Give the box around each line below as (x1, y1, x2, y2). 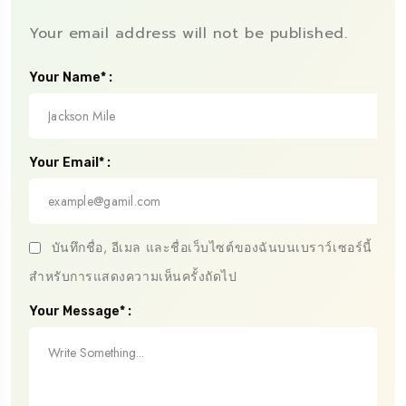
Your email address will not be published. (29, 22, 348, 44)
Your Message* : (29, 303, 131, 319)
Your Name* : (29, 69, 112, 85)
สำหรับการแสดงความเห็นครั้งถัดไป (29, 266, 237, 285)
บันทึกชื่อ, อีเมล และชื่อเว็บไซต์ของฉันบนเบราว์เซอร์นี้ (51, 237, 372, 256)
